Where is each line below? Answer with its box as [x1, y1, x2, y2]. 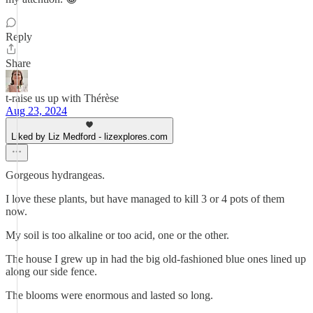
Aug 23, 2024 [6, 105, 67, 117]
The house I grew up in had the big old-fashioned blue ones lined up [6, 253, 306, 265]
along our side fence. [6, 265, 97, 277]
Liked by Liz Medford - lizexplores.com [11, 131, 168, 142]
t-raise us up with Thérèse [6, 92, 119, 104]
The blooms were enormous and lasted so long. [6, 289, 213, 301]
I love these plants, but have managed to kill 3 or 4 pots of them [6, 193, 284, 205]
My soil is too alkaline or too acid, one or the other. [6, 229, 229, 241]
